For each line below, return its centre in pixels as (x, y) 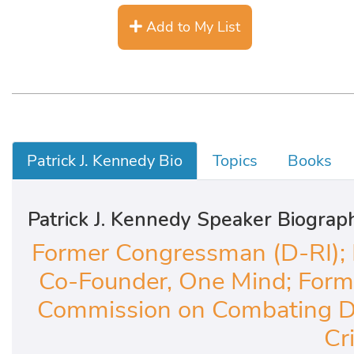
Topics (235, 161)
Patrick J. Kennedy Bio (105, 161)
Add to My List (191, 27)
